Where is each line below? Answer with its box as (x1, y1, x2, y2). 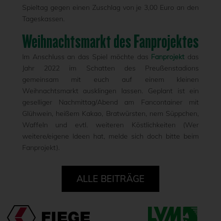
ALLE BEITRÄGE (76, 173, 145, 184)
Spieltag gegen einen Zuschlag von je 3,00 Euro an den (22, 2, 199, 12)
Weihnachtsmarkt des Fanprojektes (22, 31, 199, 52)
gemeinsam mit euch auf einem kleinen (22, 74, 199, 84)
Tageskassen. (22, 14, 65, 23)
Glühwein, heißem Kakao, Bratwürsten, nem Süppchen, (22, 109, 199, 118)
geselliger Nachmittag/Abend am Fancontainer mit (22, 97, 199, 107)
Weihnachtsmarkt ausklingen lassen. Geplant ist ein (22, 86, 199, 95)
